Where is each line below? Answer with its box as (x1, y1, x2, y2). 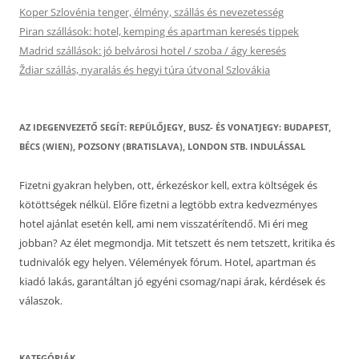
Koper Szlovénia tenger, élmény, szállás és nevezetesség (19, 5, 284, 19)
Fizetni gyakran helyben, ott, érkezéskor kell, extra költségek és (19, 178, 317, 192)
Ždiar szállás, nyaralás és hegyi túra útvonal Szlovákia (19, 63, 270, 77)
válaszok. (19, 293, 63, 308)
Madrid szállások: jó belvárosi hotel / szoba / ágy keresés (19, 43, 286, 58)
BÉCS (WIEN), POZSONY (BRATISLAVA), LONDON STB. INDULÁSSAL (19, 140, 305, 152)
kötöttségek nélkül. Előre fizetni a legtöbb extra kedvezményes (19, 197, 317, 212)
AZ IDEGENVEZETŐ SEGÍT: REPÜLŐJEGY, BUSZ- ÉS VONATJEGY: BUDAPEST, (19, 121, 331, 133)
